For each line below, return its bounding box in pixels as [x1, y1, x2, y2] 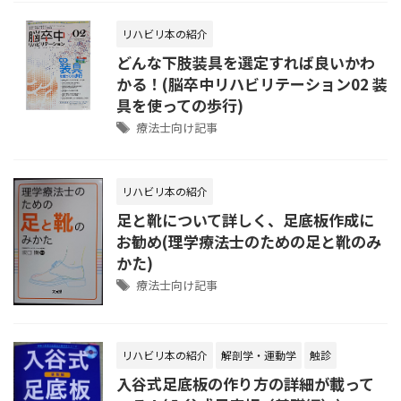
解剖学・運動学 [221, 347, 296, 363]
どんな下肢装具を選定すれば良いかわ [116, 51, 375, 73]
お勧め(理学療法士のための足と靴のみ [116, 230, 381, 252]
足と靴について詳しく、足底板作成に [116, 209, 374, 231]
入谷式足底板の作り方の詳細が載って [116, 372, 374, 396]
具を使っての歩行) [116, 94, 243, 116]
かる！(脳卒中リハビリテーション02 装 [116, 73, 388, 95]
